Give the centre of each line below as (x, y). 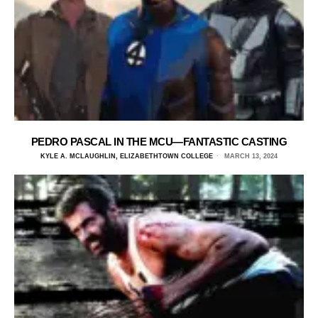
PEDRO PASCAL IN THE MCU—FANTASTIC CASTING (159, 141)
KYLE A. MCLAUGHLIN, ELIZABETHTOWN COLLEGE (127, 156)
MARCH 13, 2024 (250, 156)
